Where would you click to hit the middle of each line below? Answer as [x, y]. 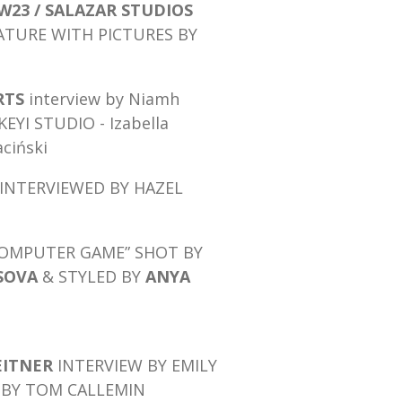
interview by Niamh [104, 98]
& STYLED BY [92, 276]
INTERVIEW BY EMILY [137, 365]
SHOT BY [169, 252]
